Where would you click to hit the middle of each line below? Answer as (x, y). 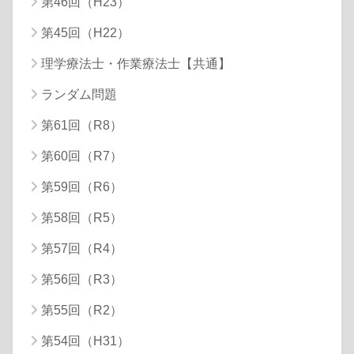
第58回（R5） (82, 217)
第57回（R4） (82, 248)
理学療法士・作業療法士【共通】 (136, 63)
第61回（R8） (82, 125)
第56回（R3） (82, 279)
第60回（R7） (82, 156)
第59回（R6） (82, 186)
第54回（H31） (85, 341)
